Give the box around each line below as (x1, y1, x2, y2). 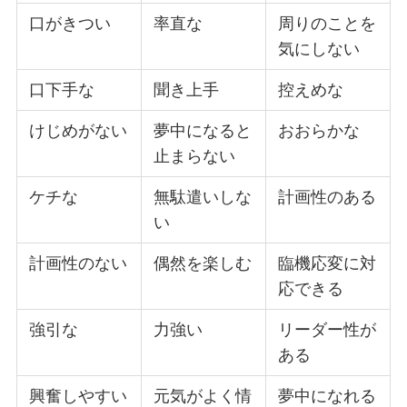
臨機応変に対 (278, 254, 377, 273)
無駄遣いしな (154, 188, 253, 207)
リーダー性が (278, 321, 377, 340)
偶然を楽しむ (154, 254, 253, 273)
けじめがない (29, 122, 128, 141)
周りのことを (278, 15, 377, 34)
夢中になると (154, 122, 253, 141)
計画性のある (278, 188, 377, 207)
